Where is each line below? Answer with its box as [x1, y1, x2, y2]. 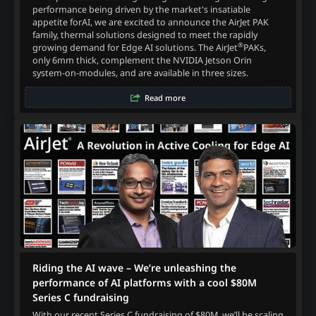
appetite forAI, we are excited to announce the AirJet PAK [32, 16, 269, 28]
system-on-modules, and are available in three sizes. [32, 66, 248, 79]
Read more [144, 92, 186, 103]
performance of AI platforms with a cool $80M [32, 275, 257, 289]
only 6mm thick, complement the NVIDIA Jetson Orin [32, 54, 252, 66]
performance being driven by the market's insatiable [32, 3, 250, 16]
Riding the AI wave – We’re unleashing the [32, 260, 236, 274]
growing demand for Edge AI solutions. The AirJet [32, 41, 238, 54]
